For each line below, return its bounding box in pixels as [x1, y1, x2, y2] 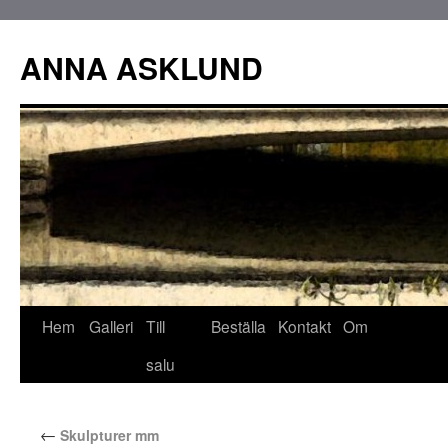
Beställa [211, 315, 266, 337]
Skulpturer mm [56, 425, 159, 445]
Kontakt [278, 315, 331, 337]
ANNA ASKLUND [20, 46, 263, 89]
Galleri [89, 315, 133, 337]
